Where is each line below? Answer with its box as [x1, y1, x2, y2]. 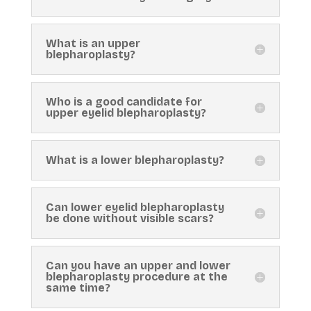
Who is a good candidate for [45, 94, 202, 108]
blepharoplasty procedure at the [45, 269, 228, 283]
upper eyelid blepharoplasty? [45, 106, 206, 119]
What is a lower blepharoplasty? [45, 153, 224, 167]
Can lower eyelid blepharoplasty [45, 200, 224, 214]
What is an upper [45, 36, 140, 50]
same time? [45, 280, 110, 294]
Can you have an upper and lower [45, 258, 230, 272]
